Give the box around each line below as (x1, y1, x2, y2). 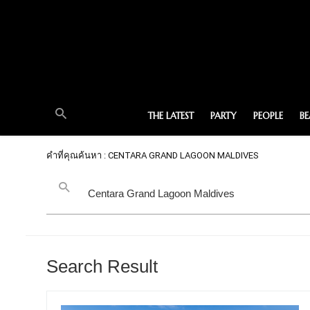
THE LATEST (147, 110, 194, 122)
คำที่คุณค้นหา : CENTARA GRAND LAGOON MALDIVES (46, 149, 259, 161)
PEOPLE (253, 110, 283, 122)
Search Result (46, 256, 158, 277)
